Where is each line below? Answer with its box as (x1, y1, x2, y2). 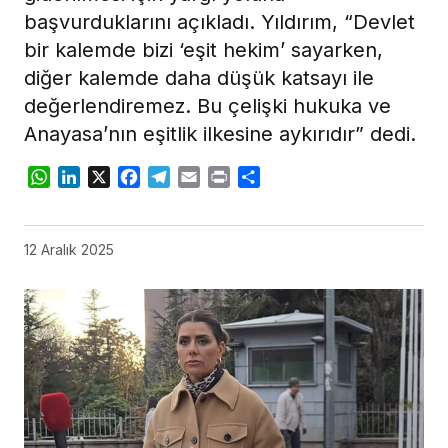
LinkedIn (80, 167, 144, 188)
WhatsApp (50, 167, 130, 188)
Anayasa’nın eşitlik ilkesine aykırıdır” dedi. (24, 122, 416, 147)
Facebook (140, 167, 216, 188)
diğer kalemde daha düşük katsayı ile (24, 66, 374, 91)
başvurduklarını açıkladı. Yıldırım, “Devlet (24, 10, 415, 35)
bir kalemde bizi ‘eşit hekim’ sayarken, (24, 38, 383, 63)
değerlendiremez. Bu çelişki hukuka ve (24, 94, 391, 119)
